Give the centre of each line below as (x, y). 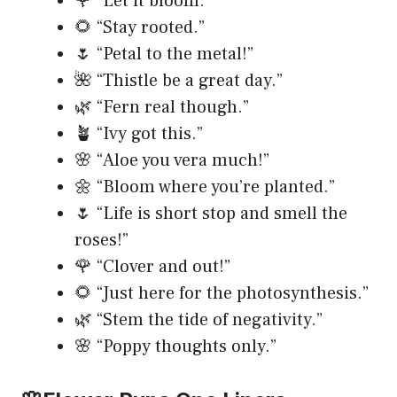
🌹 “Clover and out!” (152, 267)
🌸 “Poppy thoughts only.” (175, 347)
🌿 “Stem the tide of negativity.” (198, 320)
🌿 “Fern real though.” (162, 108)
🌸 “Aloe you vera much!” (172, 161)
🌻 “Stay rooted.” (140, 28)
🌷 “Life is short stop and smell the (211, 214)
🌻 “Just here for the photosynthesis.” (222, 294)
